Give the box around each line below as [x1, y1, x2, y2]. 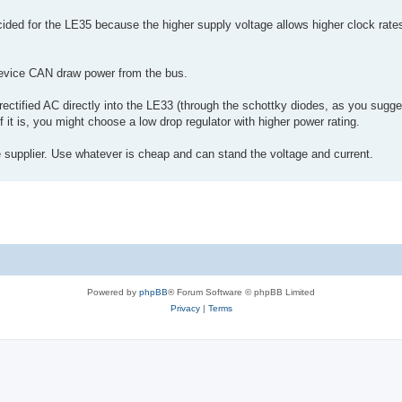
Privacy [170, 302, 200, 313]
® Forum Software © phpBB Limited [168, 286, 315, 297]
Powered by [87, 286, 139, 297]
